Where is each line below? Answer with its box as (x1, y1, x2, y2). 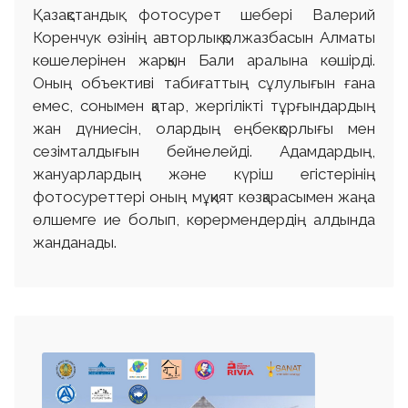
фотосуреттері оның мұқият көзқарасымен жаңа (33, 187, 375, 206)
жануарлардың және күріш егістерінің (33, 164, 375, 183)
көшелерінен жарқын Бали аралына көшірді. (33, 50, 375, 69)
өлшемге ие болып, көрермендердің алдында (33, 209, 375, 229)
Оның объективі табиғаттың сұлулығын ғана (33, 73, 375, 92)
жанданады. (33, 232, 117, 251)
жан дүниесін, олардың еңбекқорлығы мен (33, 118, 375, 138)
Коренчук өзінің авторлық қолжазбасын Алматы (33, 27, 375, 46)
